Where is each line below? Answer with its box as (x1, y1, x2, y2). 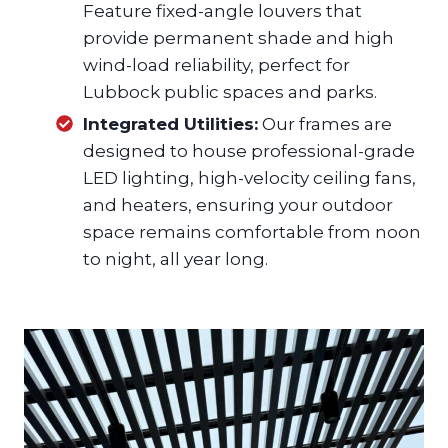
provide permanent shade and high (83, 28, 394, 49)
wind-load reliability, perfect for (83, 55, 350, 76)
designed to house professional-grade (83, 141, 415, 162)
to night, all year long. (83, 249, 268, 270)
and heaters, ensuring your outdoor (83, 195, 393, 216)
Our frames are (258, 114, 392, 135)
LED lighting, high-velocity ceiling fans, (83, 168, 416, 189)
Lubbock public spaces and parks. (83, 82, 377, 103)
